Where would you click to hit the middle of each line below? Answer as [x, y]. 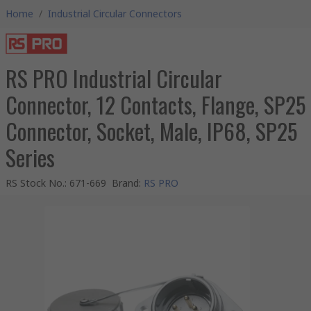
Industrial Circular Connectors [115, 14]
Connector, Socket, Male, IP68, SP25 [151, 131]
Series [30, 157]
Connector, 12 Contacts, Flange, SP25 [155, 104]
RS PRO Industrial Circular [114, 78]
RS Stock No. [35, 183]
